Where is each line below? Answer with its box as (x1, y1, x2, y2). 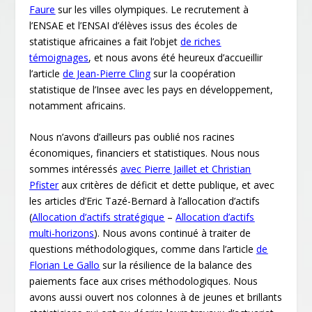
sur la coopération (150, 66, 236, 80)
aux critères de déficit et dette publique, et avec (58, 178, 275, 192)
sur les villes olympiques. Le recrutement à (55, 2, 249, 16)
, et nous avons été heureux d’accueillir (88, 50, 263, 64)
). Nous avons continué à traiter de (94, 226, 251, 240)
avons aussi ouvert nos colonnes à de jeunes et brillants (29, 290, 283, 304)
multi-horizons (29, 226, 95, 240)
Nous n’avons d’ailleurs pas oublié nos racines (29, 130, 235, 144)
